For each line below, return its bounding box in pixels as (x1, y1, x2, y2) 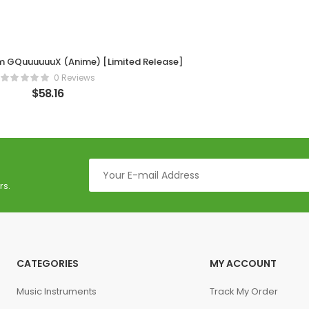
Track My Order (209, 285, 278, 299)
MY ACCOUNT (209, 257, 277, 271)
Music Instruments (16, 285, 97, 299)
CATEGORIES (16, 257, 79, 271)
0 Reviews (54, 72, 95, 84)
